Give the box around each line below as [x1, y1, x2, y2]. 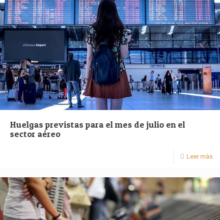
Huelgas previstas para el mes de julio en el [10, 119, 185, 130]
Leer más [187, 153, 213, 161]
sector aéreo [10, 129, 60, 139]
